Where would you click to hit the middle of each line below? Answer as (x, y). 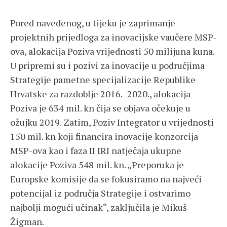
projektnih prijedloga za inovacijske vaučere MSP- (113, 37)
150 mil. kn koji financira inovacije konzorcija (104, 137)
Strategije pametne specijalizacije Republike (103, 80)
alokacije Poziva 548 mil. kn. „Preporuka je (97, 165)
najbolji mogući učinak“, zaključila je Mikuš (99, 207)
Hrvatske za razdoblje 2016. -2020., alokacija (100, 94)
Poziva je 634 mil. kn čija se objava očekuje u (100, 108)
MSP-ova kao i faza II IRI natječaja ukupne (96, 151)
